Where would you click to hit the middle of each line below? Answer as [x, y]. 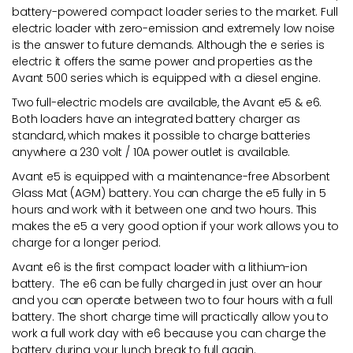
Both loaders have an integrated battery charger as [156, 119]
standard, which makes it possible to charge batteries [162, 135]
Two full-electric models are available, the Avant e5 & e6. [167, 102]
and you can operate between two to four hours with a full [172, 300]
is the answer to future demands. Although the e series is [168, 45]
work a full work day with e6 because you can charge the [169, 333]
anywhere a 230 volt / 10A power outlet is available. [151, 152]
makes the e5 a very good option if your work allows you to [176, 226]
